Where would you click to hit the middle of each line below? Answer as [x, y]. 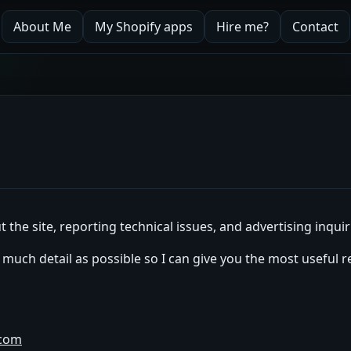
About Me [42, 26]
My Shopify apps [143, 26]
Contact [315, 26]
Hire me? [242, 26]
